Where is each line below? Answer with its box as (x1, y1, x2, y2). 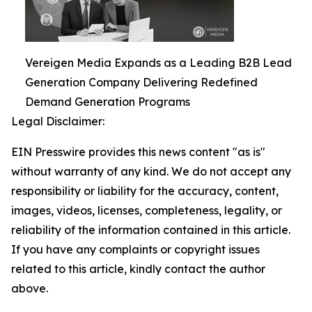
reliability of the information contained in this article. (11, 223, 290, 237)
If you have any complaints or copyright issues (11, 242, 260, 256)
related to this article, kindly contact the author (11, 262, 265, 276)
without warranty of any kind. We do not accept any (11, 164, 291, 178)
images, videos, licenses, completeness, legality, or (11, 203, 282, 217)
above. (11, 281, 48, 295)
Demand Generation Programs (25, 95, 190, 109)
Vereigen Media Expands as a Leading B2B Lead (25, 56, 292, 70)
